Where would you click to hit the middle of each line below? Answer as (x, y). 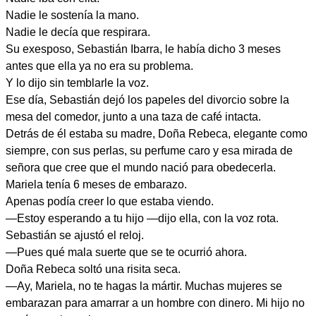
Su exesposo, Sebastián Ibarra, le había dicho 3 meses (143, 49)
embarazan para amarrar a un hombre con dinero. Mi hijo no (155, 303)
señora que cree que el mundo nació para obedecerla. (141, 168)
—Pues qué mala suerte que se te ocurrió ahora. (126, 252)
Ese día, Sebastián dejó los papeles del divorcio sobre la (147, 100)
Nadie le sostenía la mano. (72, 15)
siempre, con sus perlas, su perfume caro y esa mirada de (149, 151)
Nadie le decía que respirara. (78, 32)
